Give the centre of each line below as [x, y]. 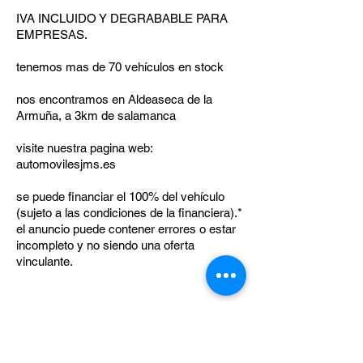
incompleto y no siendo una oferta [105, 245]
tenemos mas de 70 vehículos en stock [120, 67]
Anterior [92, 337]
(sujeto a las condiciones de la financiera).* [129, 213]
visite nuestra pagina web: [84, 148]
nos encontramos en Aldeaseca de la [114, 99]
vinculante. [45, 261]
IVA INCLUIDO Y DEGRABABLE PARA [122, 18]
